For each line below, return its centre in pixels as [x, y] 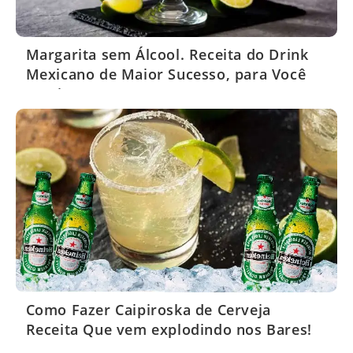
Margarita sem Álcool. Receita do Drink [167, 55]
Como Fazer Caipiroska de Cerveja [148, 310]
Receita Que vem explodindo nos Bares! [169, 330]
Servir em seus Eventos [110, 94]
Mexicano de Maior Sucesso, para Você [166, 74]
